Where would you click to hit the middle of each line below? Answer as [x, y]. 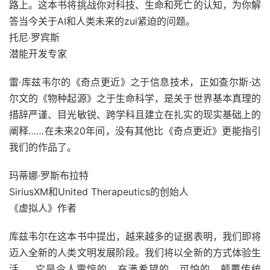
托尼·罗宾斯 [34, 37]
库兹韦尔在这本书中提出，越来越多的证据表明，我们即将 [135, 236]
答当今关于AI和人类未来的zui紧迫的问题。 [102, 21]
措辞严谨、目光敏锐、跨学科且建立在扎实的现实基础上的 [135, 115]
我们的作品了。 [43, 147]
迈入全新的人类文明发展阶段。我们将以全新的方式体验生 [135, 253]
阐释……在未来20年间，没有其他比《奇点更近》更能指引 [135, 131]
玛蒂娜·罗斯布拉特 [49, 175]
